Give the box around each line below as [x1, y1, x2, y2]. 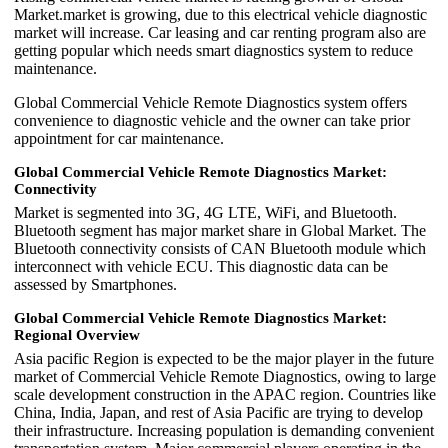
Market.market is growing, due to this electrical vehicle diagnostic [14, 5, 427, 23]
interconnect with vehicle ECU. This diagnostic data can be [14, 257, 388, 275]
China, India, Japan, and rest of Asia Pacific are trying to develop [14, 403, 423, 421]
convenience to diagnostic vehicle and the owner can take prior [14, 111, 410, 129]
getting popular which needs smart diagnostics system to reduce [14, 41, 413, 59]
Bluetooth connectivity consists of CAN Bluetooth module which [14, 239, 426, 257]
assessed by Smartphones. [14, 275, 177, 293]
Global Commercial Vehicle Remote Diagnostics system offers [14, 93, 407, 111]
